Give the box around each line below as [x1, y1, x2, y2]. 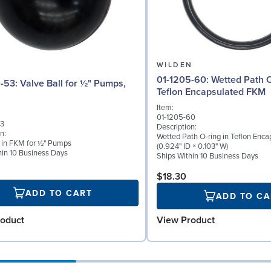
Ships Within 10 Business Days [157, 151, 258, 162]
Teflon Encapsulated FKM [157, 86, 266, 99]
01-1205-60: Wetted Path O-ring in [157, 74, 211, 87]
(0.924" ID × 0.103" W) [157, 142, 228, 152]
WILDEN [157, 60, 193, 70]
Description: [157, 122, 197, 132]
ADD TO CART [25, 188, 93, 198]
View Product [157, 214, 215, 227]
